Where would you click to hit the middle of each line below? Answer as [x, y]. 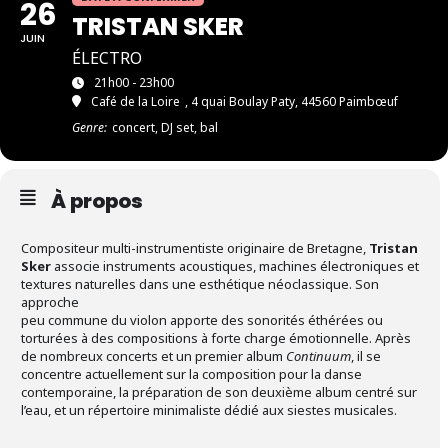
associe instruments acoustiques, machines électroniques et [235, 266]
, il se [366, 356]
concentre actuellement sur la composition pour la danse [191, 374]
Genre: [89, 127]
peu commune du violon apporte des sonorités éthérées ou [202, 320]
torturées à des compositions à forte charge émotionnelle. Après [216, 338]
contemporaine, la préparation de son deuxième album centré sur [219, 392]
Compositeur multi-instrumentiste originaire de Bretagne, [193, 248]
